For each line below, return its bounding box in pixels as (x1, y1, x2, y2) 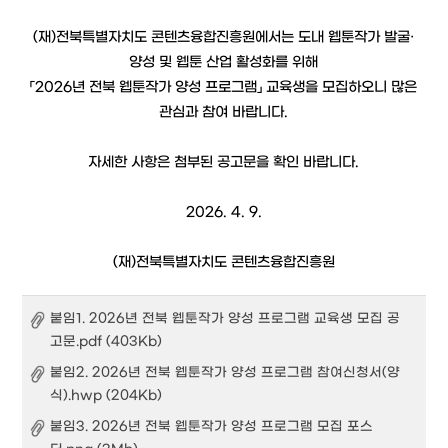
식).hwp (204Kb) (50, 388, 163, 403)
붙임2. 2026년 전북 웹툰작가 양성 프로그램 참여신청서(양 (50, 365, 401, 380)
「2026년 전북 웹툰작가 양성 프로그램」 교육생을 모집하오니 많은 (30, 79, 418, 96)
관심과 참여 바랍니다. (159, 104, 289, 121)
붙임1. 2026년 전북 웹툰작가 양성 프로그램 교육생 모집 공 (50, 311, 401, 326)
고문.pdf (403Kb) (50, 334, 163, 349)
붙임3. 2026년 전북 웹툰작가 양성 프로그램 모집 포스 (50, 419, 374, 434)
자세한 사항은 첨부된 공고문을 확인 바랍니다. (88, 154, 360, 171)
